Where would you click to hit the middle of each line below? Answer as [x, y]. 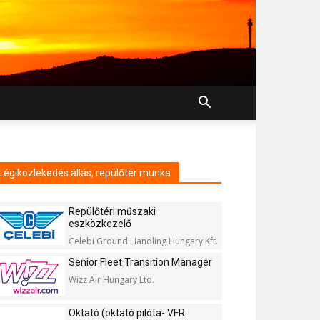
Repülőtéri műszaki [112, 211]
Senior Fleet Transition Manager [140, 262]
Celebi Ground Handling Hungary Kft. [143, 241]
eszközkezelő [100, 224]
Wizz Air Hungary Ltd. [111, 280]
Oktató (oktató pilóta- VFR [127, 313]
